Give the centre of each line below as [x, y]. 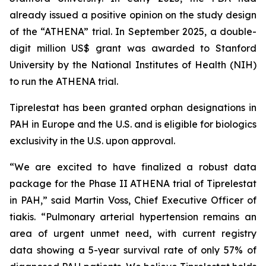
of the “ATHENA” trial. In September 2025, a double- [133, 31]
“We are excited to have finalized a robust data [133, 167]
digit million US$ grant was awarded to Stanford [133, 48]
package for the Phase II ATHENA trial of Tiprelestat [133, 183]
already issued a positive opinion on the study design [133, 15]
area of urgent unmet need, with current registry [133, 233]
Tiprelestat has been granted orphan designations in [133, 107]
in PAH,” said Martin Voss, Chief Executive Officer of [133, 200]
